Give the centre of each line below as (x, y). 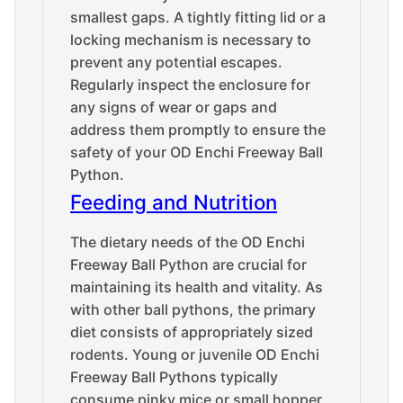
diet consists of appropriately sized (192, 332)
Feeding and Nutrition (174, 202)
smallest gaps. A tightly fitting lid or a (198, 17)
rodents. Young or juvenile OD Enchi (195, 354)
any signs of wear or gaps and (174, 107)
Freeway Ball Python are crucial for (188, 264)
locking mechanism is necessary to (191, 40)
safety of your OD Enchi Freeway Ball (197, 152)
